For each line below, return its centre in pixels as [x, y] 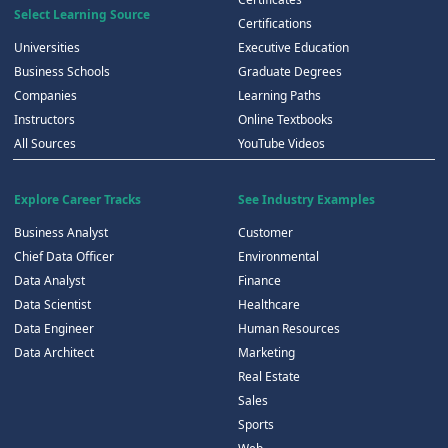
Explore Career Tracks [77, 200]
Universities [46, 48]
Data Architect [53, 353]
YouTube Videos [281, 144]
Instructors [44, 120]
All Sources [44, 144]
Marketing [266, 353]
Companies [45, 96]
